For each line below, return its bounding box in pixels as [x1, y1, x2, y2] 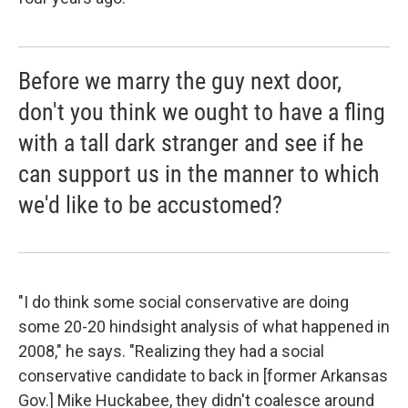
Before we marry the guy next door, [18, 66, 342, 95]
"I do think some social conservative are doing [18, 291, 349, 311]
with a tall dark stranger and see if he [18, 128, 363, 157]
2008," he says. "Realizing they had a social [18, 341, 324, 361]
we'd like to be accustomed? [18, 190, 282, 219]
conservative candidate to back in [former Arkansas [18, 365, 388, 385]
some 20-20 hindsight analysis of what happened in [18, 316, 390, 336]
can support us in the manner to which [18, 159, 380, 188]
